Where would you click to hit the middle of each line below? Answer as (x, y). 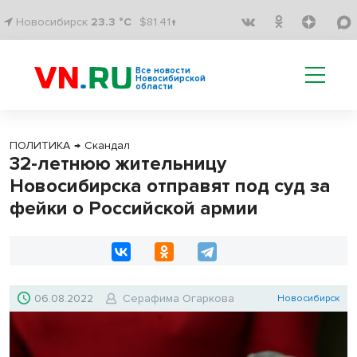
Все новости (163, 71)
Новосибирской (171, 78)
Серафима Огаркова (178, 298)
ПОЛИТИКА (40, 145)
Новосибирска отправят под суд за (170, 186)
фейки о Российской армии (134, 208)
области (154, 86)
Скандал (107, 145)
